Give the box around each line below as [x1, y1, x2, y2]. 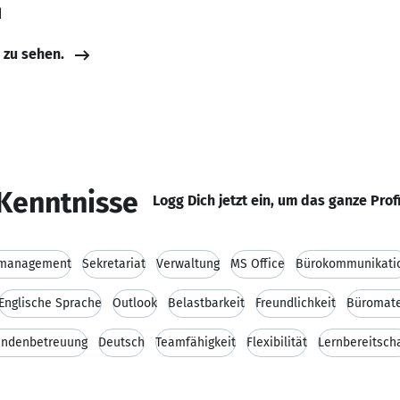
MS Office [230, 256, 285, 271]
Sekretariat [82, 256, 146, 271]
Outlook [112, 296, 157, 311]
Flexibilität [246, 335, 307, 350]
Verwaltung [156, 256, 220, 271]
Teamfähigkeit [155, 335, 236, 350]
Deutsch [98, 335, 145, 350]
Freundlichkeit [255, 296, 336, 311]
